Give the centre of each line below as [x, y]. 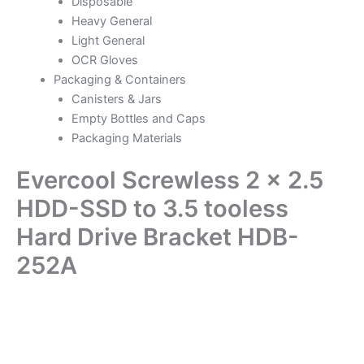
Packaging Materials [126, 139]
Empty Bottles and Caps [138, 119]
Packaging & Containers [119, 80]
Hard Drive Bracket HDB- [158, 237]
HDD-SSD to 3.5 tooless [152, 209]
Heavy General [111, 22]
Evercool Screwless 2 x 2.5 [170, 180]
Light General [108, 41]
